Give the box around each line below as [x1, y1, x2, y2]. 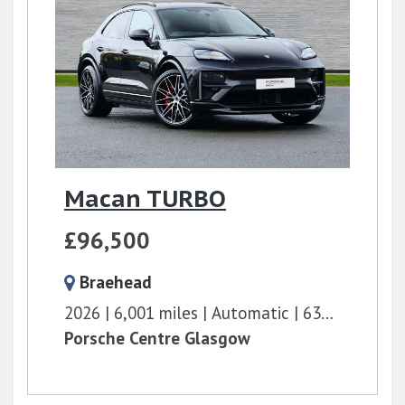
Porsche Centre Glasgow [64, 327, 250, 349]
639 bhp [303, 302, 321, 324]
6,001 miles [114, 302, 198, 324]
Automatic [212, 302, 289, 324]
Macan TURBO [64, 184, 226, 213]
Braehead [80, 271, 152, 293]
